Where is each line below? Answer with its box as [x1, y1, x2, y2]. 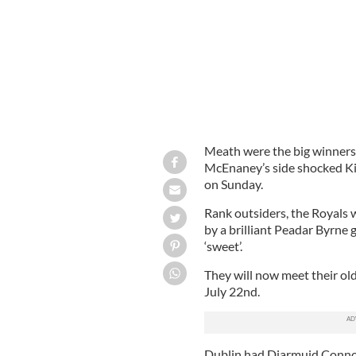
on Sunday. [203, 176, 263, 192]
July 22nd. [203, 283, 260, 299]
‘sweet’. [203, 238, 242, 253]
